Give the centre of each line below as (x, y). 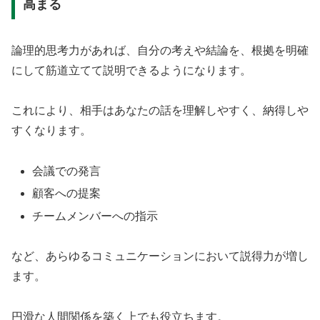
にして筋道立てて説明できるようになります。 (131, 70)
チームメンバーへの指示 (95, 216)
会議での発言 (67, 171)
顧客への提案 (67, 194)
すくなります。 (51, 131)
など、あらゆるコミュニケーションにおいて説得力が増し (160, 256)
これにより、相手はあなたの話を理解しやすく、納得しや (160, 111)
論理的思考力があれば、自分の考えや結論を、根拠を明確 (160, 50)
